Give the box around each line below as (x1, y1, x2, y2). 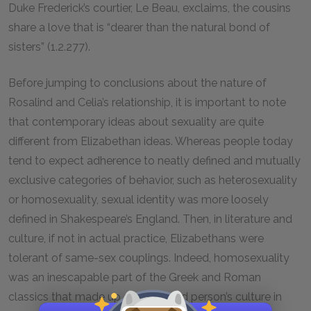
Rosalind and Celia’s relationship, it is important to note (8, 96, 286, 109)
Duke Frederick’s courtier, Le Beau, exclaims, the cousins (8, 1, 291, 15)
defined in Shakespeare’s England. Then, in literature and (8, 212, 292, 226)
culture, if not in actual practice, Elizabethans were (8, 232, 264, 245)
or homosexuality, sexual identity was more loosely (8, 193, 269, 206)
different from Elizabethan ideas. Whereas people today (8, 135, 293, 148)
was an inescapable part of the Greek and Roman (8, 271, 261, 284)
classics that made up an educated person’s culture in (8, 290, 282, 303)
